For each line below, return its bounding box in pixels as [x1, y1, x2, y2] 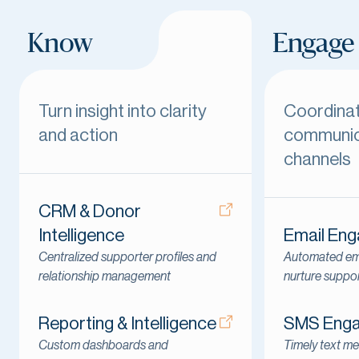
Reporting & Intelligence [38, 314, 216, 333]
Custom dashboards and [38, 338, 168, 352]
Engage [272, 31, 354, 58]
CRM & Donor [38, 202, 141, 220]
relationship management [38, 269, 171, 283]
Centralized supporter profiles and [38, 250, 216, 264]
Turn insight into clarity [38, 102, 207, 120]
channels [284, 150, 351, 168]
